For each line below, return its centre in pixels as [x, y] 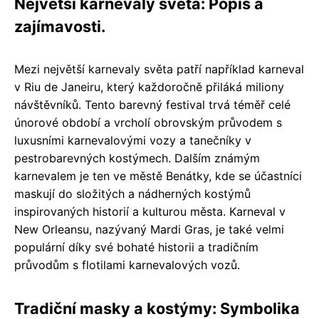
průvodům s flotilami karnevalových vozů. [127, 265]
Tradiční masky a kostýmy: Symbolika [157, 308]
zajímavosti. [60, 26]
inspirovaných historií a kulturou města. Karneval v [150, 211]
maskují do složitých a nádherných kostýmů [132, 193]
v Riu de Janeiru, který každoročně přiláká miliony [149, 87]
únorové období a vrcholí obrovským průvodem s [148, 122]
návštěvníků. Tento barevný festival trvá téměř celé [152, 104]
